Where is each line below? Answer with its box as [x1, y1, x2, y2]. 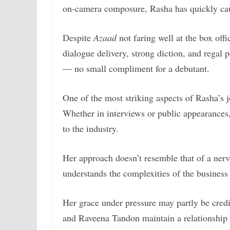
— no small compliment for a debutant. [63, 62, 209, 74]
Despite [63, 31, 93, 44]
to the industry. [63, 122, 119, 135]
